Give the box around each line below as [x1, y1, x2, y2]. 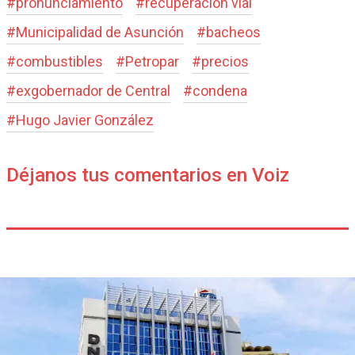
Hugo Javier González [16, 112, 154, 129]
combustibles [16, 53, 103, 71]
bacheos [206, 24, 261, 41]
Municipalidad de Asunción [16, 24, 184, 41]
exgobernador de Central [16, 82, 170, 100]
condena [193, 82, 247, 100]
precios [201, 53, 249, 71]
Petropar [125, 53, 179, 71]
